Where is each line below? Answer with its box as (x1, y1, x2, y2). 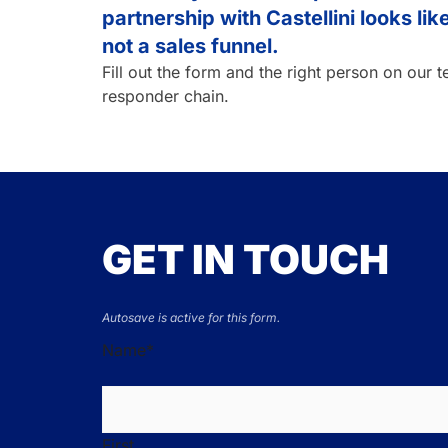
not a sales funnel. (102, 34, 279, 58)
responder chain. (102, 86, 229, 106)
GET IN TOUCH (102, 235, 389, 284)
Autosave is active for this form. (102, 310, 280, 325)
